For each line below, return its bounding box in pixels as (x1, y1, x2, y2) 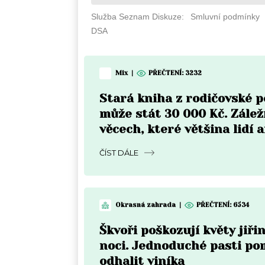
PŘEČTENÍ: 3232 (148, 69, 202, 77)
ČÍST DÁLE (99, 147, 138, 157)
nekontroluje (99, 137, 180, 151)
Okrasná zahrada (115, 201, 176, 209)
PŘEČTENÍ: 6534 (196, 201, 249, 209)
